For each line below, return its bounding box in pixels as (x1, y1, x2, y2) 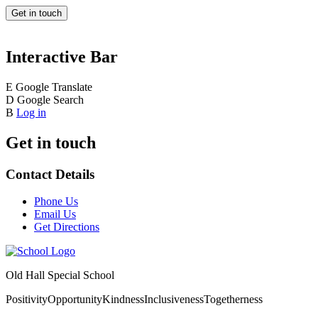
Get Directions (34, 221, 99, 234)
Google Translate (16, 80, 92, 93)
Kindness (102, 293, 144, 306)
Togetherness (204, 293, 263, 306)
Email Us (34, 208, 76, 221)
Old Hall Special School (6, 269, 114, 282)
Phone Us (34, 195, 78, 208)
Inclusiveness (144, 293, 204, 306)
